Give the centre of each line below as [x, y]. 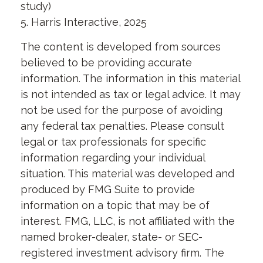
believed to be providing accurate [106, 63]
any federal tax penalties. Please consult [122, 126]
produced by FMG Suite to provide [108, 189]
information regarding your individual [113, 158]
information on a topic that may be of [115, 205]
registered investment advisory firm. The [122, 253]
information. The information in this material [130, 78]
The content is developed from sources [121, 47]
